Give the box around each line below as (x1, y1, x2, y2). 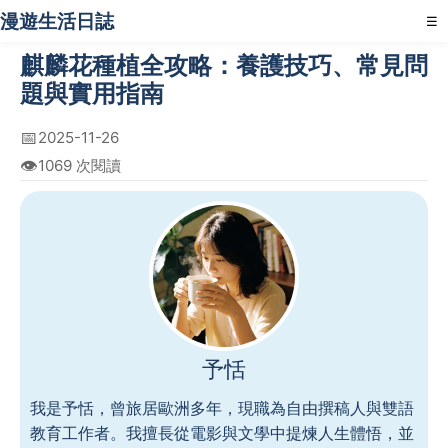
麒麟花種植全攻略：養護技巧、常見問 (20, 51, 428, 80)
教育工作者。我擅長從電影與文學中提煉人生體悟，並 (30, 423, 414, 443)
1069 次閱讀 (38, 156, 121, 175)
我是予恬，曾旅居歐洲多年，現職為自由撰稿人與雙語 (30, 398, 414, 418)
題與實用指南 (20, 79, 164, 108)
